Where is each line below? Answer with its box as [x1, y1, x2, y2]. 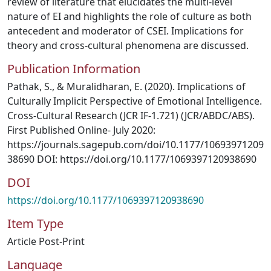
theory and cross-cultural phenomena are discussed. [7, 39, 249, 52]
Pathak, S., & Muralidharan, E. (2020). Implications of [7, 80, 246, 93]
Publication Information [7, 60, 140, 77]
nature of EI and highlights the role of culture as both [7, 10, 252, 23]
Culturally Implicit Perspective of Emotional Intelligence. [7, 94, 262, 108]
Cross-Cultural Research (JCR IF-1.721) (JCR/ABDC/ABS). [7, 109, 255, 122]
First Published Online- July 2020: [7, 123, 155, 137]
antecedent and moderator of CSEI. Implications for [7, 24, 244, 38]
